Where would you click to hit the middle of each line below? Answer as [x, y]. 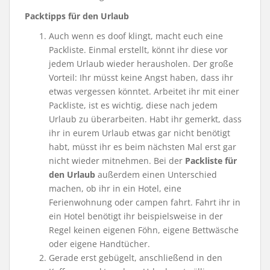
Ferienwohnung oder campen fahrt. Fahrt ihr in [145, 202]
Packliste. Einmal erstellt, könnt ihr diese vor [138, 49]
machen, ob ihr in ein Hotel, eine [115, 188]
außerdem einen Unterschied [157, 174]
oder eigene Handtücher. [99, 243]
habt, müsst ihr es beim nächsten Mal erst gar [143, 146]
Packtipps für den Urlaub [77, 16]
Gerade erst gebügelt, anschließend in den [136, 257]
